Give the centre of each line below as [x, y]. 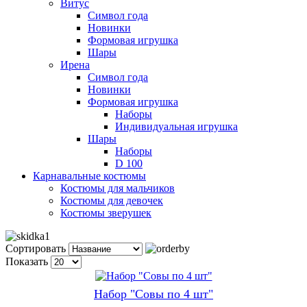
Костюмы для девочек [112, 200]
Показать [27, 261]
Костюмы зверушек [106, 212]
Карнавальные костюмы [89, 175]
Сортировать [36, 248]
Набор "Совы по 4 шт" [153, 294]
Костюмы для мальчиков [118, 188]
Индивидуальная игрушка [176, 126]
